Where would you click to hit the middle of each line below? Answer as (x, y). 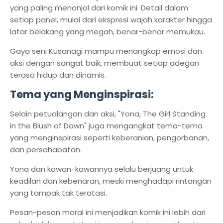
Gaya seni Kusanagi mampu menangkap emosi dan (106, 51)
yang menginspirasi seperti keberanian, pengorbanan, (110, 138)
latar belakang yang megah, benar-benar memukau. (109, 32)
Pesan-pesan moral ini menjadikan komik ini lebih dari (108, 212)
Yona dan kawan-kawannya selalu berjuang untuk (102, 169)
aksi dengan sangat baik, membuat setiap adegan (105, 63)
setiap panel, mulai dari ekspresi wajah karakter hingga (111, 20)
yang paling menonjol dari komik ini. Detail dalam (99, 8)
